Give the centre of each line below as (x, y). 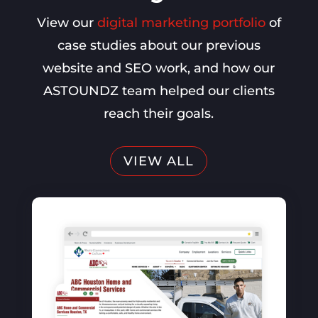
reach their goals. (159, 113)
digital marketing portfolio (181, 22)
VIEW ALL (159, 161)
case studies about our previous (159, 45)
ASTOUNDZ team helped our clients (159, 91)
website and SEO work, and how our (159, 68)
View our (67, 22)
